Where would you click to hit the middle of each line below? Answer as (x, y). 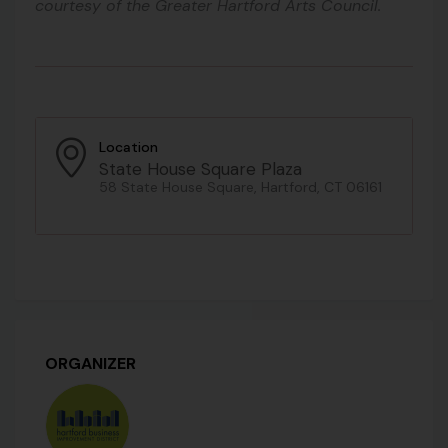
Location (128, 147)
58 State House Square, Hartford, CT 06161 (240, 187)
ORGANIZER (90, 364)
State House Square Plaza (200, 169)
